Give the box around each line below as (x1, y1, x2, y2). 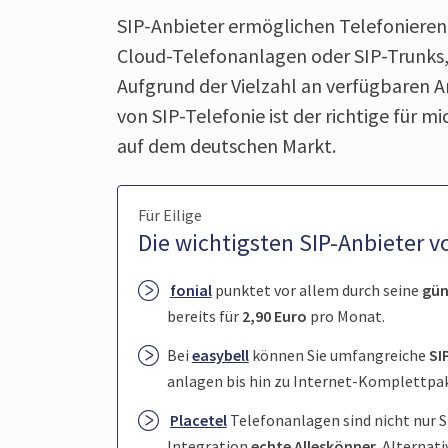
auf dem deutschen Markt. (117, 133, 336, 159)
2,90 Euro (238, 306, 307, 327)
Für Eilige (138, 205, 202, 226)
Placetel (169, 409, 227, 430)
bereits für (166, 306, 239, 327)
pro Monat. (306, 306, 385, 327)
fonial (169, 280, 212, 301)
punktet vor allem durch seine (211, 280, 422, 301)
